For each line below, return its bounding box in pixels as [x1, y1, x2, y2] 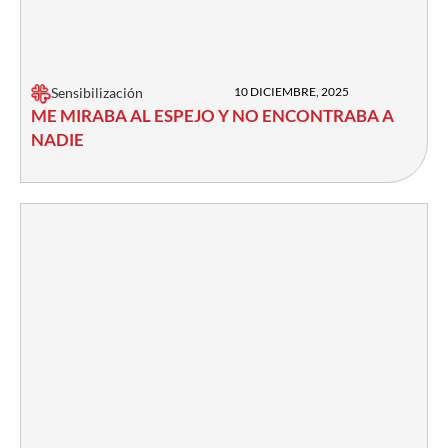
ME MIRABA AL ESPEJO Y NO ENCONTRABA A [31, 105, 394, 127]
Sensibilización [51, 84, 143, 102]
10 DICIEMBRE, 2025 [234, 84, 349, 100]
